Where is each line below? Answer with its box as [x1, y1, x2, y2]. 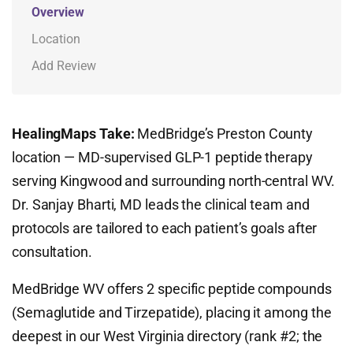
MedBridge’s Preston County [134, 125, 314, 142]
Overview [32, 5, 84, 20]
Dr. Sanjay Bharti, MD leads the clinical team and [12, 196, 310, 213]
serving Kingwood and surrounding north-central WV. [12, 173, 335, 189]
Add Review [32, 58, 96, 73]
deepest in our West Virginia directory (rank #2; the [12, 328, 323, 344]
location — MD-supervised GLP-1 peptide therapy [12, 149, 313, 165]
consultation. [12, 243, 92, 260]
